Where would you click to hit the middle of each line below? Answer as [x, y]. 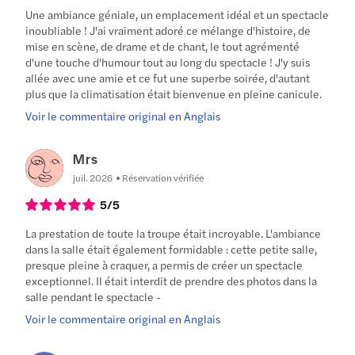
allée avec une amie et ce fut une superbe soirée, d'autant [168, 77]
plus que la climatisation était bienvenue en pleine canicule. [174, 93]
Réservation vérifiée [163, 177]
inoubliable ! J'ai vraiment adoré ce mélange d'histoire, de [168, 30]
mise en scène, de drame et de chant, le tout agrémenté [163, 46]
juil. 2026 [93, 177]
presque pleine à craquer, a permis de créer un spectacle [164, 264]
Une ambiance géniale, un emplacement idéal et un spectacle [177, 14]
